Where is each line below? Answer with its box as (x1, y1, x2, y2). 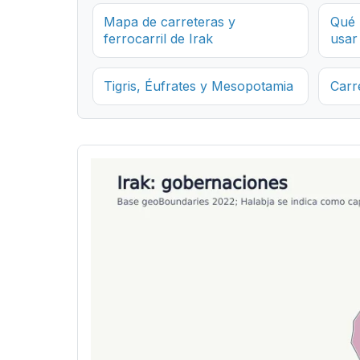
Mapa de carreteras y (104, 13, 236, 30)
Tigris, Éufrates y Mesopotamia (104, 77, 294, 94)
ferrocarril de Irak (104, 30, 214, 47)
